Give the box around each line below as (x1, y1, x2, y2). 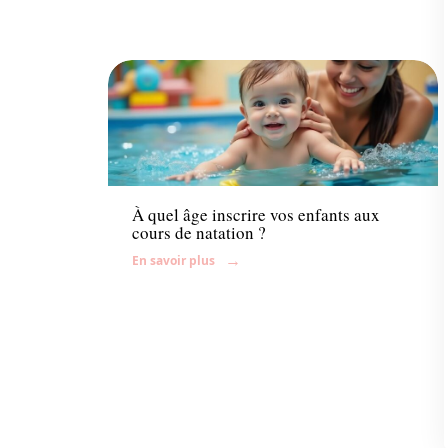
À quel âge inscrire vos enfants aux (132, 202, 380, 226)
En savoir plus (132, 251, 215, 269)
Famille (132, 155, 180, 174)
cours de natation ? (132, 220, 266, 244)
